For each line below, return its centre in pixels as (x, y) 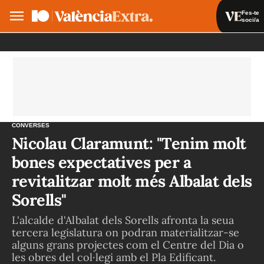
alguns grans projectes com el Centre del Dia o (128, 245)
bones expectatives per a (102, 162)
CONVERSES (31, 125)
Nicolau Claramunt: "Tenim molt (129, 143)
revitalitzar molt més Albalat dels (132, 181)
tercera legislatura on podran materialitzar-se (126, 232)
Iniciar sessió (199, 47)
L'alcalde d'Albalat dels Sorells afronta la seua (123, 220)
